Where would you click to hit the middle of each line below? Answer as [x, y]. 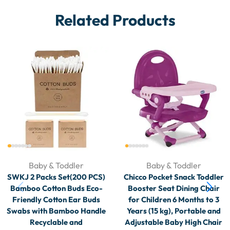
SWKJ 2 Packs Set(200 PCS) [56, 177]
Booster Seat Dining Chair [174, 188]
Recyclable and [56, 222]
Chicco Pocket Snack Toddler [174, 177]
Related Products [115, 20]
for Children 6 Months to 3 [174, 200]
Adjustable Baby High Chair [174, 222]
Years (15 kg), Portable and [174, 211]
